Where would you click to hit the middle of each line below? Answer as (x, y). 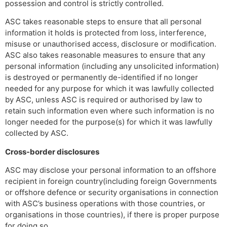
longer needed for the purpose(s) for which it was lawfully (109, 122)
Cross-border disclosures (52, 152)
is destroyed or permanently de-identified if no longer (102, 78)
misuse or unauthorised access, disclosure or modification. (111, 44)
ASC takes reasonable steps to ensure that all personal (103, 22)
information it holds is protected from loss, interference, (106, 33)
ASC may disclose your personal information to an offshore (111, 170)
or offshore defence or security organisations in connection (112, 193)
